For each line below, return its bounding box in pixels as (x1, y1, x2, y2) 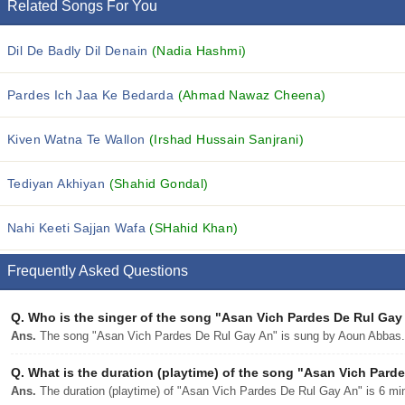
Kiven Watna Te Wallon (7, 132, 149, 146)
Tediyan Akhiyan (7, 176, 109, 191)
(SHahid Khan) (149, 221, 239, 235)
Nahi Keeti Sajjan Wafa (7, 221, 150, 235)
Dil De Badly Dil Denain (7, 43, 152, 58)
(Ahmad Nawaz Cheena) (177, 88, 326, 102)
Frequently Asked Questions (7, 263, 188, 278)
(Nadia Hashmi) (151, 43, 247, 58)
